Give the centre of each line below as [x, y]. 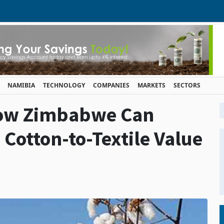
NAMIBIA [21, 85]
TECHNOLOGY [64, 85]
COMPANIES [111, 85]
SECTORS [187, 85]
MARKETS [151, 85]
